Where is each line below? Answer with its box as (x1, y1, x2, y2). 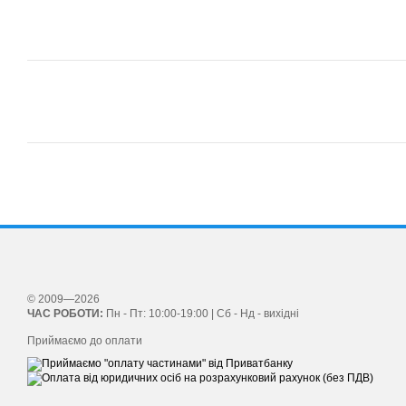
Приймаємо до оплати (27, 334, 142, 347)
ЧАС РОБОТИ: (27, 307, 103, 320)
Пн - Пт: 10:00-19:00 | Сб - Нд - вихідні (103, 307, 299, 320)
